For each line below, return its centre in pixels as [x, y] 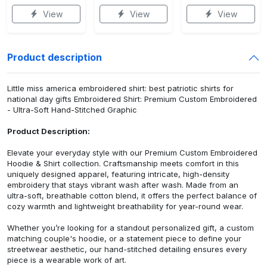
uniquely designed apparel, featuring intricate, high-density [118, 174]
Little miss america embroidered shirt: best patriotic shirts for [120, 88]
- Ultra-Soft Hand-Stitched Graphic [72, 109]
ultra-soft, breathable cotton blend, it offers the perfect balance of [132, 195]
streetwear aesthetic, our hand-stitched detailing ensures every [127, 249]
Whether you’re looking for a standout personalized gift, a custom [131, 227]
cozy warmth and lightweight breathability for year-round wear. [125, 206]
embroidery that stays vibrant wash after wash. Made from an [123, 184]
